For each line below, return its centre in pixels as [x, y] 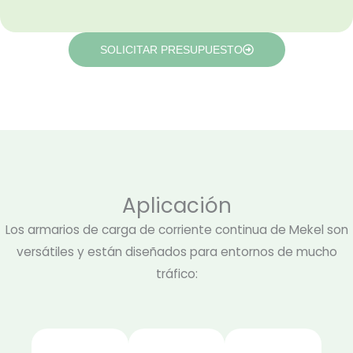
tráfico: [176, 274]
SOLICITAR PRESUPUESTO [171, 50]
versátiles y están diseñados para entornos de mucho [176, 252]
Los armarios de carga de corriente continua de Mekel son [176, 230]
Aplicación [176, 206]
